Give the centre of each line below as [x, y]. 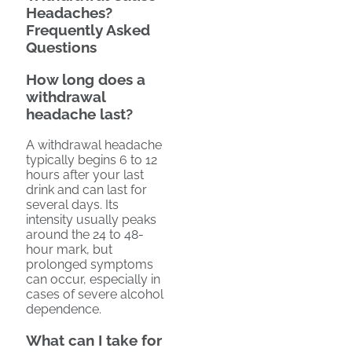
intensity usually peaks [91, 219]
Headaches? [69, 13]
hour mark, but [69, 249]
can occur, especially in [93, 279]
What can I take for [94, 340]
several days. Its [72, 204]
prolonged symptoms [90, 264]
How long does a [86, 80]
